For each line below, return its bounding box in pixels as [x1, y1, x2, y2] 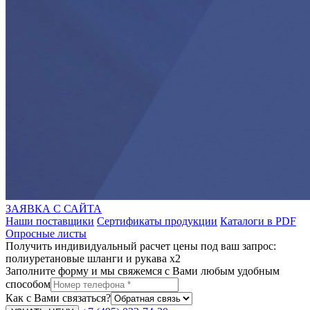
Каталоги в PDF [220, 215, 296, 227]
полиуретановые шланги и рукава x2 [6, 252, 181, 264]
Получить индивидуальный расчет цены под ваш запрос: [6, 239, 276, 252]
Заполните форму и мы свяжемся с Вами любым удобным [6, 264, 280, 277]
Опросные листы [6, 227, 86, 239]
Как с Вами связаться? [6, 291, 111, 304]
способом [6, 277, 51, 290]
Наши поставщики [6, 215, 94, 227]
